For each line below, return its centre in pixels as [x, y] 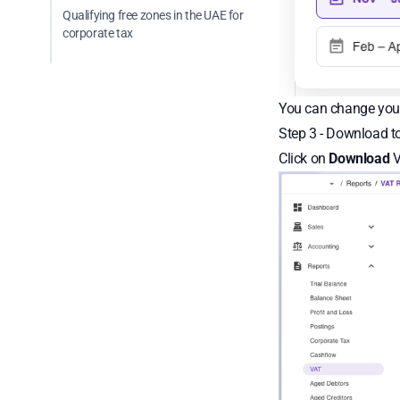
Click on [304, 159]
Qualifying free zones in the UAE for [153, 15]
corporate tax [98, 33]
